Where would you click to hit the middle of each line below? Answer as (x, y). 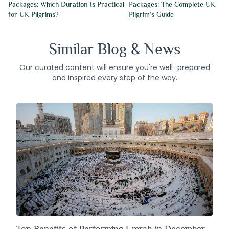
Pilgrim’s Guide (152, 15)
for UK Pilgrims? (33, 15)
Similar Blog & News (114, 49)
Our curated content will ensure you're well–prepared (114, 68)
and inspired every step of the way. (114, 78)
